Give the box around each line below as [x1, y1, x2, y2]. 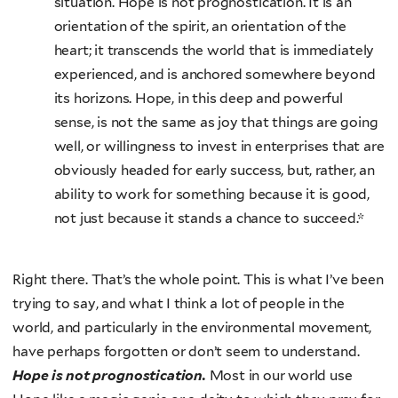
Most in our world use [205, 367, 353, 385]
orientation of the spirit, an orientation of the [53, 17, 346, 35]
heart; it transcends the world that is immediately [53, 41, 375, 59]
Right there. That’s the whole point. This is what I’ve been [12, 271, 384, 289]
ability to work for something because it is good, [53, 185, 370, 203]
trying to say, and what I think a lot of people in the [12, 295, 345, 313]
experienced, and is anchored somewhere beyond [53, 65, 376, 83]
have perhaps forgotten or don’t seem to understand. [12, 343, 360, 361]
